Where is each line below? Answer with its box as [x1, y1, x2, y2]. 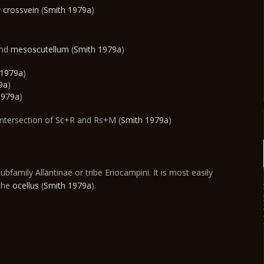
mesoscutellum [11, 44, 69, 55]
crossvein [3, 4, 39, 15]
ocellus [12, 180, 39, 191]
